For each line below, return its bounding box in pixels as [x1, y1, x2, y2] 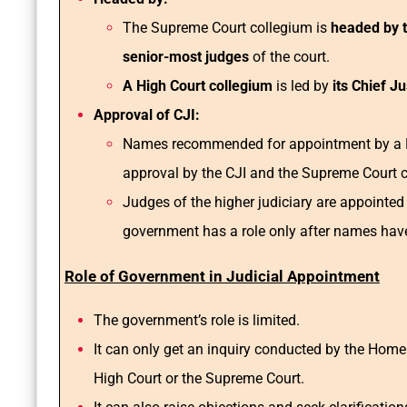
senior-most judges [123, 48, 249, 66]
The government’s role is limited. [94, 312, 300, 330]
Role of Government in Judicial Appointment [65, 267, 380, 286]
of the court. [249, 48, 330, 66]
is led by [273, 77, 329, 95]
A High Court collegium [123, 77, 273, 95]
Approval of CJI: [94, 106, 200, 124]
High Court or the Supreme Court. [94, 370, 304, 388]
